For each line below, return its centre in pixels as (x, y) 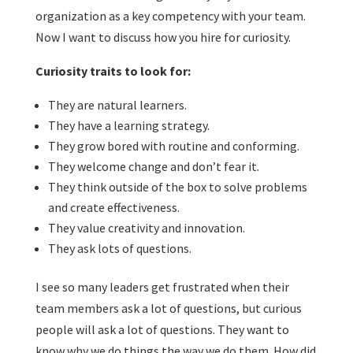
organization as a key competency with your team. (170, 16)
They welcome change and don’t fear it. (157, 166)
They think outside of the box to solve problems (177, 187)
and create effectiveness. (116, 207)
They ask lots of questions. (124, 248)
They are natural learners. (119, 105)
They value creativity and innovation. (150, 228)
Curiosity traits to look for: (115, 71)
